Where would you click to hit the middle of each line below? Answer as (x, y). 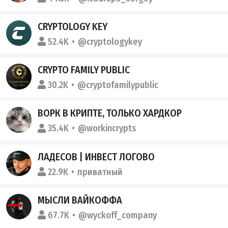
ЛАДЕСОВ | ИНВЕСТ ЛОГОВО (96, 156)
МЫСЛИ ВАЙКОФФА (80, 200)
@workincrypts (107, 129)
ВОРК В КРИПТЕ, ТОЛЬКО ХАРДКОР (110, 113)
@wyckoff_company (118, 215)
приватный (100, 172)
